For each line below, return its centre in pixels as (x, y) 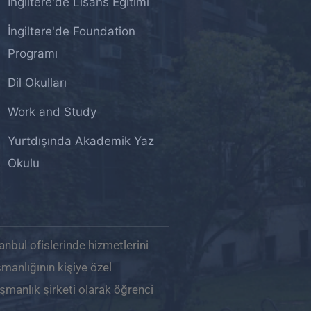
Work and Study (52, 112)
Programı (33, 53)
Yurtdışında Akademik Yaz (81, 141)
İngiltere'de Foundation (72, 31)
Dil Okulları (37, 83)
